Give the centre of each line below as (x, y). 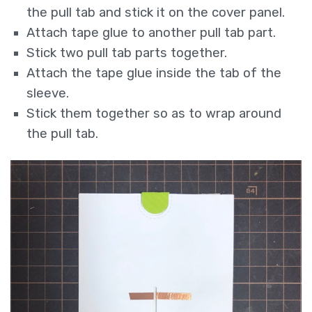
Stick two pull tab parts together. (127, 53)
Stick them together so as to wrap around (154, 114)
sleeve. (48, 94)
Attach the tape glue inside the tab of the (154, 73)
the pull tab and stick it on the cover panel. (156, 13)
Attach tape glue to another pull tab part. (151, 33)
